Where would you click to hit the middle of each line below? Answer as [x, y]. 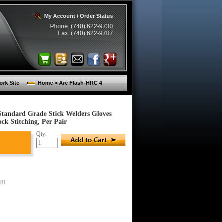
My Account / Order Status [79, 16]
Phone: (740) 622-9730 [82, 26]
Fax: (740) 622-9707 [85, 33]
